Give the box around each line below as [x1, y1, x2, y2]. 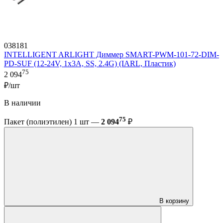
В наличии [4, 98, 41, 107]
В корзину [159, 197, 189, 205]
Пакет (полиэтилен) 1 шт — [4, 117, 101, 126]
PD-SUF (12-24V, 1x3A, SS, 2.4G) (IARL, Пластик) [4, 59, 176, 68]
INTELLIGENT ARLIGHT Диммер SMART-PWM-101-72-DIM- [4, 50, 219, 59]
